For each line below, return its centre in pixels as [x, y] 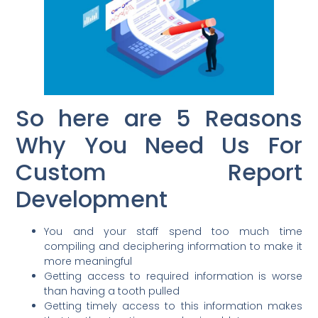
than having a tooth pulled [112, 291]
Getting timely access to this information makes [173, 306]
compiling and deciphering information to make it [173, 247]
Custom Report [159, 172]
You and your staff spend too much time [173, 232]
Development [92, 199]
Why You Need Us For [159, 146]
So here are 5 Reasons [159, 119]
